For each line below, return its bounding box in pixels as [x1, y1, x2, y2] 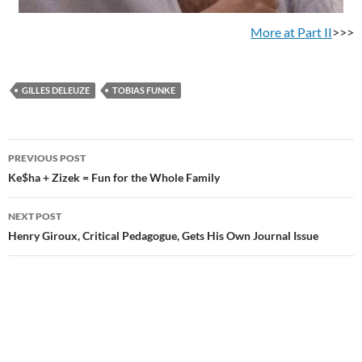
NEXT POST [8, 210, 61, 222]
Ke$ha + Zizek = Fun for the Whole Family [8, 170, 220, 184]
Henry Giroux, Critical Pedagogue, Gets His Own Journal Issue [8, 229, 318, 242]
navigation [7, 167, 107, 193]
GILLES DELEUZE [22, 85, 90, 95]
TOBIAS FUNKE [112, 85, 175, 95]
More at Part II [250, 24, 332, 40]
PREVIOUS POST [8, 152, 86, 164]
